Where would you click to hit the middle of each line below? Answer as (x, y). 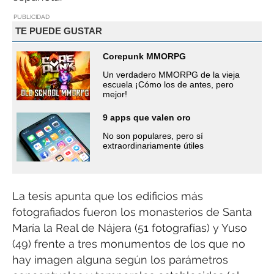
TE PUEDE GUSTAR (58, 31)
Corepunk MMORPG (144, 56)
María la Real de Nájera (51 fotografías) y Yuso (130, 228)
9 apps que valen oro (147, 117)
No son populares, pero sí (153, 135)
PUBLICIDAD (31, 17)
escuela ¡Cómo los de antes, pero (168, 84)
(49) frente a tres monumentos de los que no (129, 243)
